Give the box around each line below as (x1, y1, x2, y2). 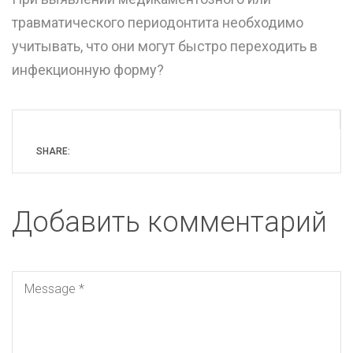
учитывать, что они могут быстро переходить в (12, 37, 318, 54)
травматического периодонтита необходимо (12, 13, 303, 31)
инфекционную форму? (12, 61, 164, 78)
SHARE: (36, 145, 70, 157)
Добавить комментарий (12, 205, 327, 239)
